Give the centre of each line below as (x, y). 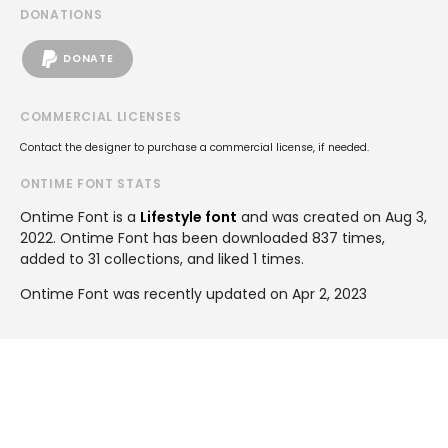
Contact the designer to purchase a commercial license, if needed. (194, 147)
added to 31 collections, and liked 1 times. (162, 258)
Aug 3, (406, 216)
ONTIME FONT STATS (91, 183)
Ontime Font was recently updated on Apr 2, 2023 (193, 293)
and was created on (311, 216)
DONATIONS (61, 14)
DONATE (88, 59)
